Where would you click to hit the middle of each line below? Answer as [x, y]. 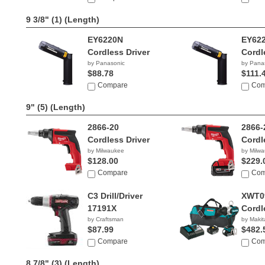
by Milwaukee [106, 151]
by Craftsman [106, 219]
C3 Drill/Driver [115, 196]
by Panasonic [106, 63]
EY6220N [105, 40]
